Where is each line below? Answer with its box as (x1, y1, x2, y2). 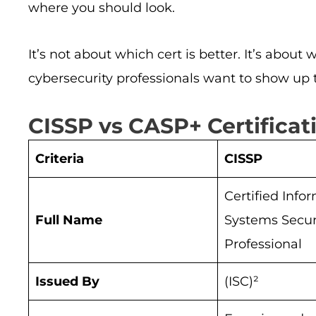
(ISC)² (224, 274, 259, 290)
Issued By (35, 274, 99, 290)
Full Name (35, 212, 102, 229)
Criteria (35, 151, 84, 167)
